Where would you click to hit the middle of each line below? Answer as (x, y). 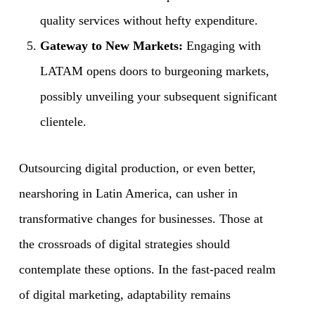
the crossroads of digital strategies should (124, 244)
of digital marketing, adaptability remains (124, 294)
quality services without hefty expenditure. (149, 20)
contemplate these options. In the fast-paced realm (147, 269)
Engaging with (221, 45)
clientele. (63, 121)
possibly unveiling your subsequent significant (158, 96)
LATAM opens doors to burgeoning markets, (154, 71)
